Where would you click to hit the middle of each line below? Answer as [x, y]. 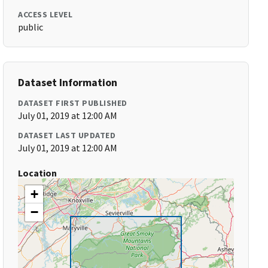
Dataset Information [68, 82]
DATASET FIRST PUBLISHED [73, 103]
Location [38, 173]
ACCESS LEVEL [45, 14]
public [31, 27]
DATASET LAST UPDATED [67, 135]
